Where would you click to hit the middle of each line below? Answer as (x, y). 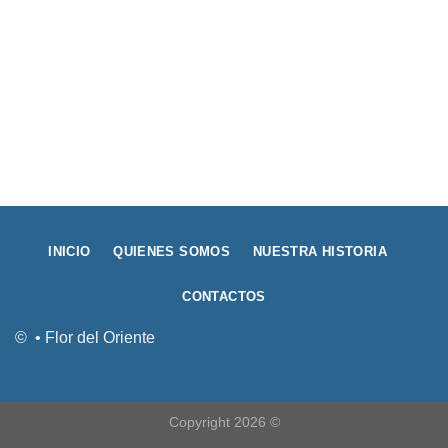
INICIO (69, 251)
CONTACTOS (224, 296)
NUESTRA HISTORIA (319, 251)
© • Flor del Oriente (85, 338)
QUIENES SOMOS (172, 251)
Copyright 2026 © (224, 422)
